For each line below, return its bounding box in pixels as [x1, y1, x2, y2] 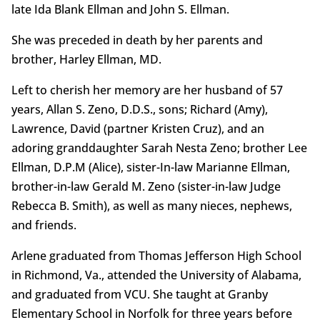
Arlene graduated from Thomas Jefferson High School [11, 248, 301, 264]
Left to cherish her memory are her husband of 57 [11, 82, 283, 99]
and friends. [11, 217, 76, 234]
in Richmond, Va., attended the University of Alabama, [11, 267, 301, 284]
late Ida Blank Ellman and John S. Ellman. [11, 1, 229, 18]
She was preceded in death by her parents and [11, 32, 263, 49]
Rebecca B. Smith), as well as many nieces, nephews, [11, 198, 292, 214]
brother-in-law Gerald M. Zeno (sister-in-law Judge [11, 179, 281, 195]
